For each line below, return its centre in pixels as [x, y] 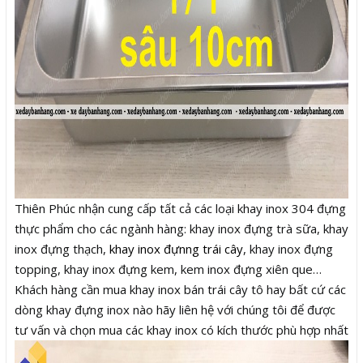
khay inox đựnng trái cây [176, 248]
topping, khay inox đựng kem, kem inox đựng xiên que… [168, 269]
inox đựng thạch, [62, 248]
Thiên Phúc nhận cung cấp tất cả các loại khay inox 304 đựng [180, 208]
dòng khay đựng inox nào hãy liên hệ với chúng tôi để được [175, 309]
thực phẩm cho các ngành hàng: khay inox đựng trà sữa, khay [181, 228]
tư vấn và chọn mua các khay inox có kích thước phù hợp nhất [181, 329]
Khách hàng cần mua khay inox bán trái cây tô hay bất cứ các [180, 289]
